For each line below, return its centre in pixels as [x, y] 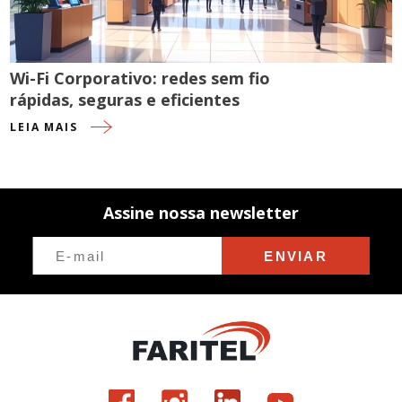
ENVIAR [296, 256]
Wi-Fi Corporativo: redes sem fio [140, 78]
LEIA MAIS [44, 127]
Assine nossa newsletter [201, 213]
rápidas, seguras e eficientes [125, 100]
